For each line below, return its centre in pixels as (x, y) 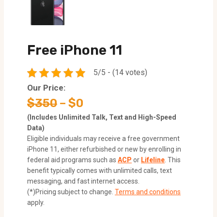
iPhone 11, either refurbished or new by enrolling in (104, 149)
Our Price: (46, 87)
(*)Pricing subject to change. (71, 192)
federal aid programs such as (72, 160)
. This (173, 160)
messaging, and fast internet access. (83, 181)
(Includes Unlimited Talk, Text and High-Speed (102, 117)
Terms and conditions (148, 192)
